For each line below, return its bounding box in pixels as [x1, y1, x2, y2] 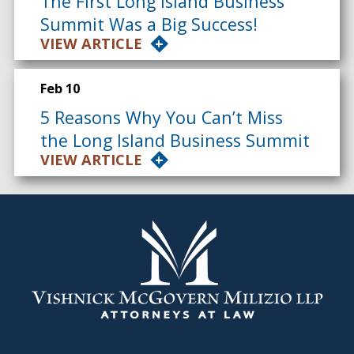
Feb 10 [40, 79, 80, 98]
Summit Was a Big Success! [40, 12, 258, 36]
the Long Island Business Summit [40, 128, 310, 152]
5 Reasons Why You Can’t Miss [40, 105, 283, 129]
